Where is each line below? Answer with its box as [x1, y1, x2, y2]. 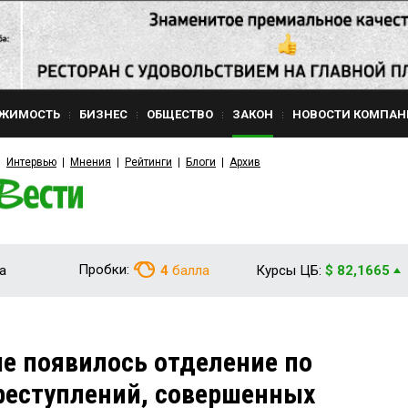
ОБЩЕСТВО [147, 107, 213, 121]
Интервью [6, 156, 56, 168]
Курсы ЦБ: [256, 262, 321, 279]
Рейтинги [125, 156, 172, 168]
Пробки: [78, 261, 129, 278]
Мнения [70, 156, 111, 168]
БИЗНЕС [79, 107, 127, 121]
